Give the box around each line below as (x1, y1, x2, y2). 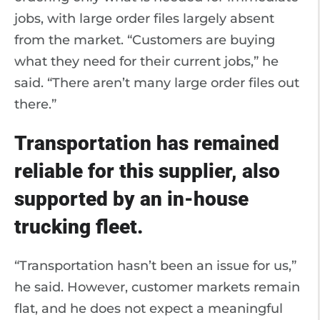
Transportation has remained (14, 131, 279, 155)
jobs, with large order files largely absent (14, 11, 274, 26)
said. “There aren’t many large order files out (14, 75, 299, 91)
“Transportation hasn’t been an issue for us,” (14, 258, 296, 274)
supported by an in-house (14, 187, 249, 211)
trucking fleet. (14, 215, 143, 239)
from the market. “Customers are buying (14, 32, 275, 48)
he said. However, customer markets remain (14, 279, 300, 295)
